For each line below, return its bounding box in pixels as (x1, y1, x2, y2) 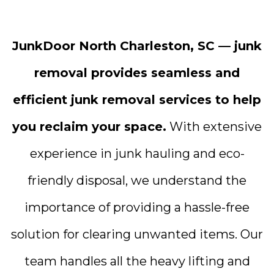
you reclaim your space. (12, 119, 166, 134)
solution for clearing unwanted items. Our (11, 227, 263, 242)
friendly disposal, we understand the (28, 173, 246, 188)
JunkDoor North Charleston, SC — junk (12, 39, 262, 53)
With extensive (166, 119, 262, 134)
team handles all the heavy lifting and (24, 254, 250, 268)
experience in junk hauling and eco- (29, 146, 245, 161)
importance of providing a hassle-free (24, 200, 250, 215)
